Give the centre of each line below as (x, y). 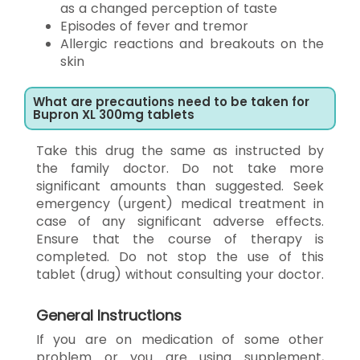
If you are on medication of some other (180, 339)
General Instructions (109, 315)
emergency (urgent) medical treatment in (180, 203)
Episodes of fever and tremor (154, 26)
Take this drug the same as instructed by (180, 150)
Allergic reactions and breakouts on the (192, 43)
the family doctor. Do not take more (180, 168)
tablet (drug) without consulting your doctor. (180, 274)
